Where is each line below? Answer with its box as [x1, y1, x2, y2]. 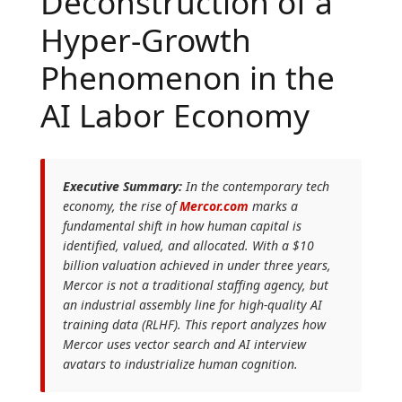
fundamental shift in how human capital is [62, 216, 301, 234]
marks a [248, 197, 298, 214]
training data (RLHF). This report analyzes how [62, 315, 326, 333]
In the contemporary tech [181, 177, 329, 195]
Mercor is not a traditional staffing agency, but [62, 275, 328, 293]
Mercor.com [179, 197, 249, 214]
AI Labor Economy [39, 93, 310, 136]
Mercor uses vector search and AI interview [62, 335, 306, 353]
